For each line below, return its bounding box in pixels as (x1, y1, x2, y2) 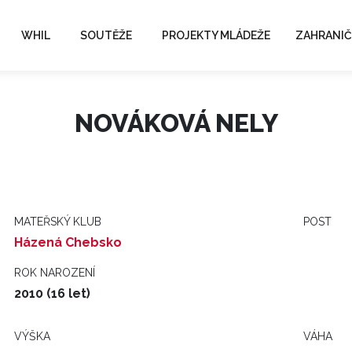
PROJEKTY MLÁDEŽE (162, 28, 270, 42)
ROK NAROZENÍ (14, 266, 95, 279)
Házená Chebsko (14, 235, 122, 250)
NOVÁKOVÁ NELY (74, 108, 278, 137)
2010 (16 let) (14, 286, 90, 301)
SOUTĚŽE (80, 28, 132, 42)
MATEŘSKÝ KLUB (14, 215, 101, 228)
